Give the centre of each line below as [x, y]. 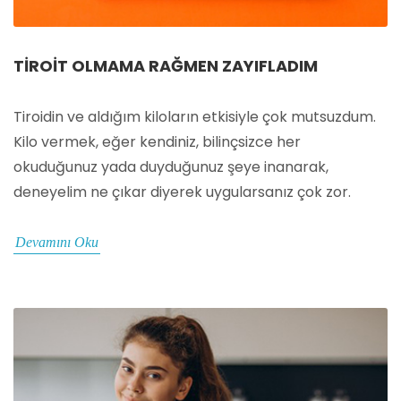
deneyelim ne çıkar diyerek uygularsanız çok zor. [182, 192]
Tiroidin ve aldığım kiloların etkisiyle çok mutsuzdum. [195, 117]
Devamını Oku [57, 243]
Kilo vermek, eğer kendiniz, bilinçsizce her [157, 142]
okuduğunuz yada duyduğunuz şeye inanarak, [171, 167]
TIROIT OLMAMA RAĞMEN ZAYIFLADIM [166, 66]
